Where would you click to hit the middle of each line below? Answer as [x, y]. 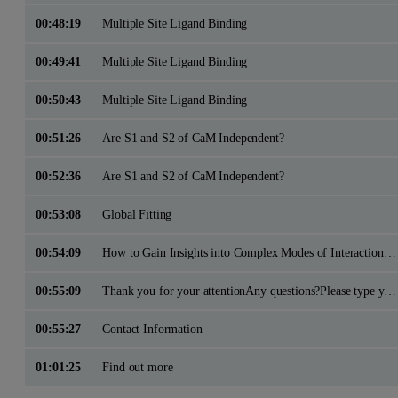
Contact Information [152, 328]
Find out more [138, 366]
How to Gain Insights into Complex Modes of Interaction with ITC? [390, 252]
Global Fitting [137, 214]
